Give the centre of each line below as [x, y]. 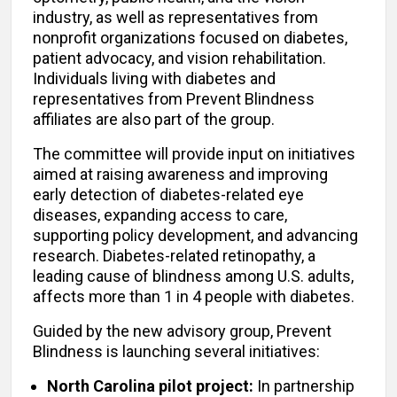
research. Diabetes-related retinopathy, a [174, 256]
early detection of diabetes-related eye [168, 195]
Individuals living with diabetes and [154, 79]
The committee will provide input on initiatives [194, 154]
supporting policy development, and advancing [195, 236]
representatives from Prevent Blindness [174, 99]
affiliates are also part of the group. [154, 120]
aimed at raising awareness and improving [180, 175]
